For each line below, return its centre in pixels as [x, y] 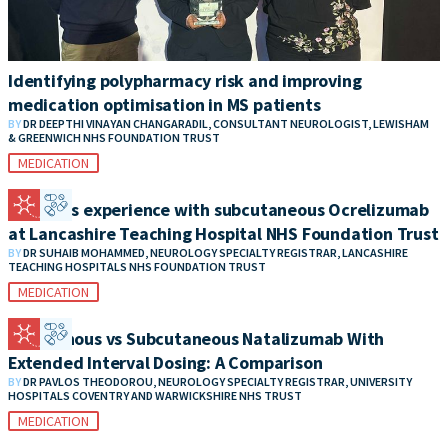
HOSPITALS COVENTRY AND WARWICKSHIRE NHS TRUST [155, 395]
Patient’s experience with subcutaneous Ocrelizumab [218, 209]
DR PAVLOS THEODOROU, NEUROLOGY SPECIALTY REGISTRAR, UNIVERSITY [217, 381]
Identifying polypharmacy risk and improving [185, 80]
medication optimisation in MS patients [164, 104]
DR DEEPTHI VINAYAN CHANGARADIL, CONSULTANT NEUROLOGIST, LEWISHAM [226, 123]
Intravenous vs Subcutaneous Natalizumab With [196, 338]
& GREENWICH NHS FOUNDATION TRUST [114, 137]
